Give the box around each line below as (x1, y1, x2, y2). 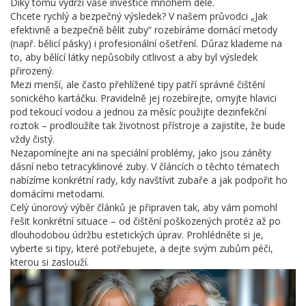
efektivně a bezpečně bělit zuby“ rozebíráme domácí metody (10, 23, 277, 36)
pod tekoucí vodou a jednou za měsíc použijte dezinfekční (10, 105, 266, 118)
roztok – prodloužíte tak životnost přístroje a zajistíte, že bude (10, 119, 286, 132)
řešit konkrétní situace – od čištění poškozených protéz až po (10, 214, 281, 227)
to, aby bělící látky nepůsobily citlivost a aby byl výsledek (10, 51, 258, 64)
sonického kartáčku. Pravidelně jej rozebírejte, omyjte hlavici (10, 92, 277, 105)
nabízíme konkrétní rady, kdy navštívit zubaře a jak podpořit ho (10, 173, 288, 186)
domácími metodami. (10, 187, 105, 200)
